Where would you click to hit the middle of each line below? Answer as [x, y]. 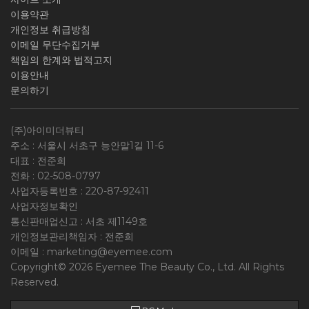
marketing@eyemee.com [110, 252]
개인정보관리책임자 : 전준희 [72, 237]
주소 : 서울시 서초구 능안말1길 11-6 [87, 146]
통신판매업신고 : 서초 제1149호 [79, 221]
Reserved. [34, 282]
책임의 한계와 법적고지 [61, 60]
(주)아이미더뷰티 [47, 130]
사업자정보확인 [44, 206]
